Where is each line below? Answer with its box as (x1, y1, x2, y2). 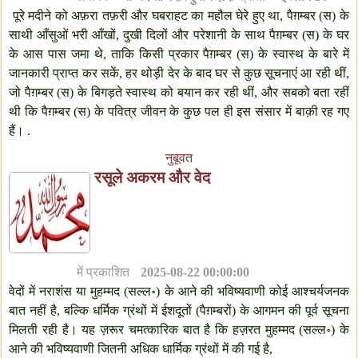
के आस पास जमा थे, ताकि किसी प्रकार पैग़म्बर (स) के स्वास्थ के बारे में (9, 47, 349, 62)
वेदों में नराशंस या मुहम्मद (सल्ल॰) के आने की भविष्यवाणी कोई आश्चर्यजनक (9, 284, 349, 299)
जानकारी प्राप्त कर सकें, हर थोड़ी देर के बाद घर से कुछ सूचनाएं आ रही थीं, (9, 66, 349, 81)
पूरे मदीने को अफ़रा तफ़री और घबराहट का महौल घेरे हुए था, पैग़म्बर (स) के (9, 9, 349, 23)
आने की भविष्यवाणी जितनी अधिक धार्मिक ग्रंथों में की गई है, (9, 342, 272, 356)
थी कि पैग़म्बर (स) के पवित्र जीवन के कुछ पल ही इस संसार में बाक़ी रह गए (9, 105, 349, 119)
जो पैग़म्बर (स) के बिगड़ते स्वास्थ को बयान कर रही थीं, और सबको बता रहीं (9, 86, 349, 100)
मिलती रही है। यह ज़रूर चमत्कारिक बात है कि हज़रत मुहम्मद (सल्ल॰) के (9, 323, 349, 337)
